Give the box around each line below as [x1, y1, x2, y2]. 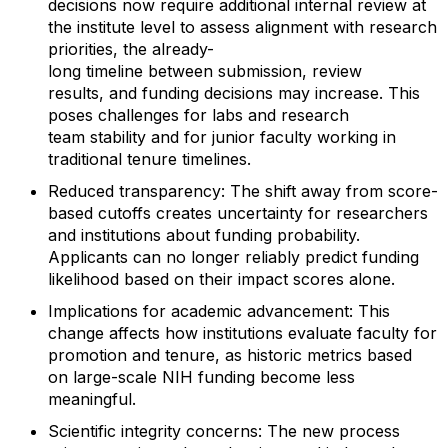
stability [90, 127, 146, 147]
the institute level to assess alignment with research [48, 17, 437, 37]
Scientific [48, 421, 116, 441]
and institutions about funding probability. [48, 225, 360, 245]
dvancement [256, 301, 349, 321]
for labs [184, 105, 243, 125]
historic [247, 345, 302, 365]
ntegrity [124, 421, 181, 441]
